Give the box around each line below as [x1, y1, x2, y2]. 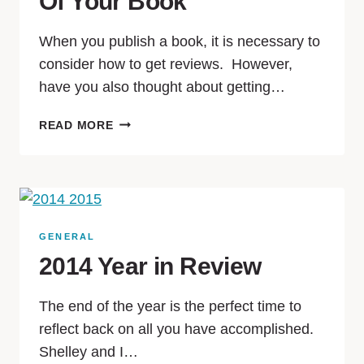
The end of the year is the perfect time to [39, 298, 301, 314]
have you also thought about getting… [39, 79, 285, 95]
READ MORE [39, 119, 114, 132]
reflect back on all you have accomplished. [39, 321, 314, 337]
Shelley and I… [39, 344, 138, 360]
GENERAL [39, 232, 96, 241]
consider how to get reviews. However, [39, 56, 292, 72]
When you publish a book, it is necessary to [39, 33, 320, 50]
